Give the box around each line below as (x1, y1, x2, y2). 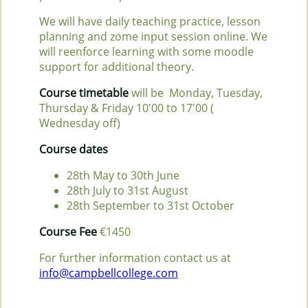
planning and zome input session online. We (39, 28, 267, 44)
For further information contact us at (39, 250, 231, 265)
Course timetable (39, 85, 129, 100)
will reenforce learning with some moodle (39, 43, 254, 59)
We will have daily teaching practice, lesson (39, 13, 261, 29)
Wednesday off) (39, 115, 120, 131)
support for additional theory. (39, 58, 194, 74)
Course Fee (39, 223, 97, 239)
